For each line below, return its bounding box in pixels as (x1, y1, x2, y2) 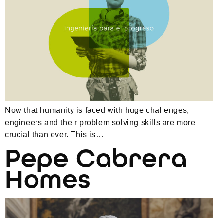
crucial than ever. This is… (5, 130, 104, 139)
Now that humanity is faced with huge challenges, (5, 106, 189, 115)
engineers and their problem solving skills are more (5, 118, 196, 127)
